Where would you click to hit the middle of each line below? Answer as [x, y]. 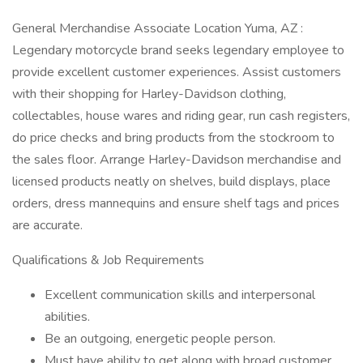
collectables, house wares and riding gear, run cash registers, [181, 116]
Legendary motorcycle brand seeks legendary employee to [178, 50]
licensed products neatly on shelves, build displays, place [171, 181]
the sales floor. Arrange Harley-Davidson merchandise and [177, 160]
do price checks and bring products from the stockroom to [173, 138]
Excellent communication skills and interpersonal [180, 295]
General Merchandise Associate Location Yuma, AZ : [158, 28]
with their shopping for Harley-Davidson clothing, [149, 94]
